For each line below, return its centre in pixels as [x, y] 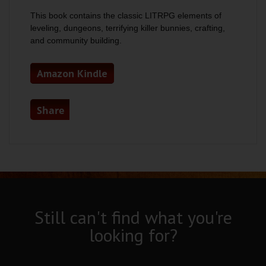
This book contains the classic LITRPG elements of [126, 15]
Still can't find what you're [133, 217]
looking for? [133, 235]
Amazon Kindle [72, 73]
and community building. [76, 40]
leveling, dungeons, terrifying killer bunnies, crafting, [128, 28]
